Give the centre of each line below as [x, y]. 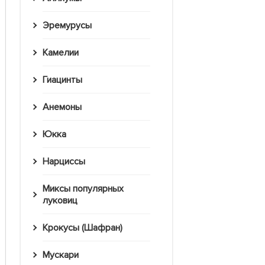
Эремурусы [70, 26]
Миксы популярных [46, 189]
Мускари [64, 255]
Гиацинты [64, 80]
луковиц [60, 201]
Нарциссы [67, 162]
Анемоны [65, 107]
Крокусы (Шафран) [85, 228]
